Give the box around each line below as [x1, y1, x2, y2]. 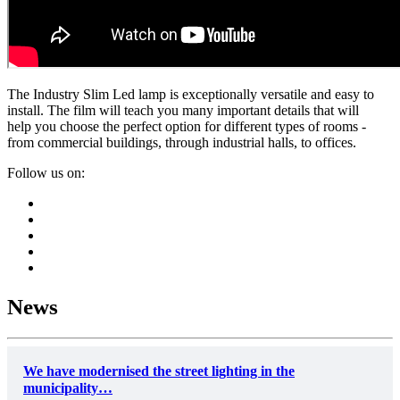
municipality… [23, 380, 112, 396]
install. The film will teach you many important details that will [7, 102, 359, 118]
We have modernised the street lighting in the [23, 363, 295, 379]
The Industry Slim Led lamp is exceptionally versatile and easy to [7, 86, 374, 102]
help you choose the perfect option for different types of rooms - [7, 118, 366, 134]
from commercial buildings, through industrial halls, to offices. [7, 134, 356, 150]
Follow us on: [7, 164, 85, 180]
